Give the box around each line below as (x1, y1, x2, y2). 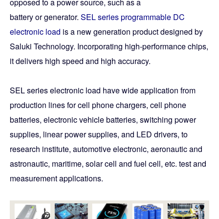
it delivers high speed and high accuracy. (10, 55, 151, 66)
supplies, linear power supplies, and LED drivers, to (10, 129, 188, 140)
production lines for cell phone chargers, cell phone (10, 99, 186, 110)
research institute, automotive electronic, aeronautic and (10, 143, 202, 154)
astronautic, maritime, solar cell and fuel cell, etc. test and (10, 158, 206, 169)
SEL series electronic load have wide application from (10, 85, 196, 96)
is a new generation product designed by (61, 26, 203, 37)
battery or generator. (10, 11, 81, 22)
